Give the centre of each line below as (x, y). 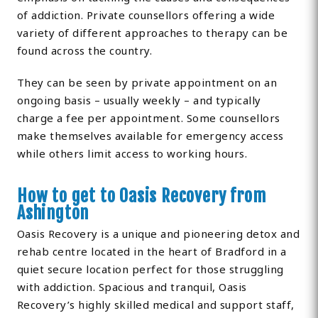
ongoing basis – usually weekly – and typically (139, 100)
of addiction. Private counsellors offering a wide (146, 15)
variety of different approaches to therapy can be (152, 33)
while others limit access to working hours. (132, 154)
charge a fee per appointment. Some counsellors (148, 118)
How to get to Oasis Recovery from (141, 196)
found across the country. (84, 51)
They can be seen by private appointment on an (147, 83)
